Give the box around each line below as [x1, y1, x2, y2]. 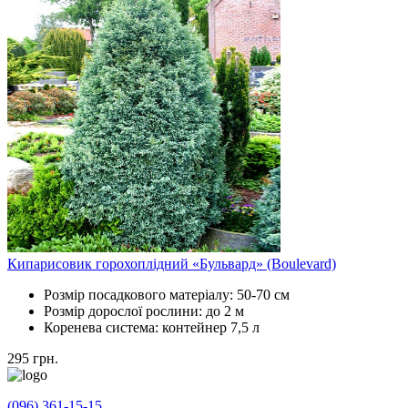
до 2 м [206, 302, 244, 319]
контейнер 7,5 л [162, 319, 260, 335]
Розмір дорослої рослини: [44, 302, 206, 319]
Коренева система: [44, 319, 162, 335]
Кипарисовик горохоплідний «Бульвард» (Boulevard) [7, 255, 336, 271]
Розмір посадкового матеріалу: [44, 286, 237, 302]
